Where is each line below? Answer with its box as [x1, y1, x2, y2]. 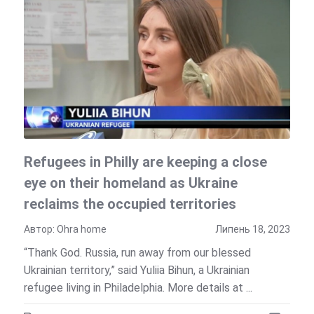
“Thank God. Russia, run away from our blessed [23, 245, 251, 259]
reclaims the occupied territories [23, 195, 236, 212]
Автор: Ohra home [23, 223, 107, 235]
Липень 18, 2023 [215, 223, 291, 235]
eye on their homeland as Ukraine [23, 174, 238, 191]
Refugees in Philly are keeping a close [23, 153, 267, 170]
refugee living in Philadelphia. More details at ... [23, 280, 252, 294]
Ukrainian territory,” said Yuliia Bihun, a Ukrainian [23, 263, 250, 277]
